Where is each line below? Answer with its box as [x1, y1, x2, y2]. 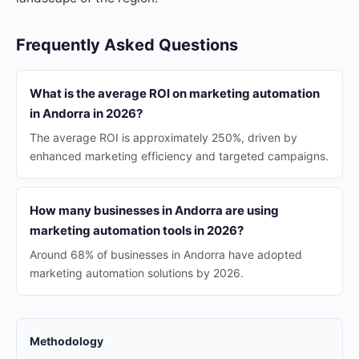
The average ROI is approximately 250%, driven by [30, 131, 297, 144]
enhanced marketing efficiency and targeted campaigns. [30, 149, 329, 163]
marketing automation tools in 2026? [30, 223, 244, 238]
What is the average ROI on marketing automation [30, 86, 320, 101]
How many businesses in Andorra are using [30, 203, 279, 218]
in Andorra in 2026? [30, 106, 143, 121]
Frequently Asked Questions [16, 35, 238, 54]
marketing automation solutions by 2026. [30, 266, 244, 280]
